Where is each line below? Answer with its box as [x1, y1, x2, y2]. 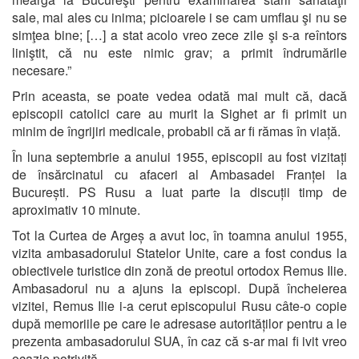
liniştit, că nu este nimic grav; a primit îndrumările [12, 42, 347, 62]
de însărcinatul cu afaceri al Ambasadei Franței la [12, 164, 347, 184]
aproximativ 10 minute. [12, 200, 140, 219]
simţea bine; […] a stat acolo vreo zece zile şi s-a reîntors [12, 25, 347, 44]
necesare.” [12, 60, 71, 79]
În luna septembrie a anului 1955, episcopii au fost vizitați [12, 147, 347, 166]
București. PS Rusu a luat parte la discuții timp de [12, 182, 347, 201]
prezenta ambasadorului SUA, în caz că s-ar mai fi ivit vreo [12, 331, 347, 350]
